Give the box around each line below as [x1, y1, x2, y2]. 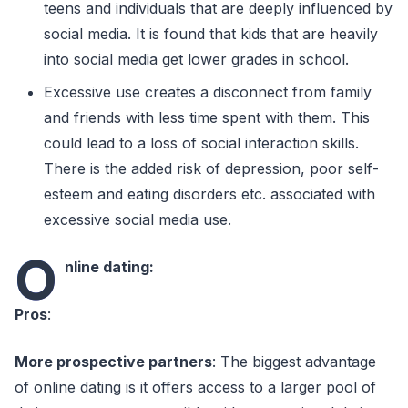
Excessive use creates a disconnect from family [44, 83, 372, 101]
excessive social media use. [44, 210, 236, 229]
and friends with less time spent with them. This [44, 108, 370, 127]
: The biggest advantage [212, 352, 376, 371]
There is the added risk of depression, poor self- [44, 159, 379, 178]
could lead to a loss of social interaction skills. [44, 134, 359, 152]
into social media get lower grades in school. [44, 50, 353, 68]
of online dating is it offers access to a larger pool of [15, 378, 376, 396]
